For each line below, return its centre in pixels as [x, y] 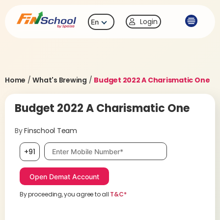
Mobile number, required [85, 147]
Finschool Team [51, 131]
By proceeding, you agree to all [65, 194]
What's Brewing [60, 80]
